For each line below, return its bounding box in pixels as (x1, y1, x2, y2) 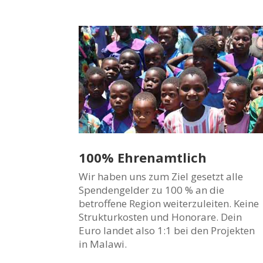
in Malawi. (79, 237, 127, 251)
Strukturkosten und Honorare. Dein (79, 210, 242, 224)
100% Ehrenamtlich (79, 148, 207, 166)
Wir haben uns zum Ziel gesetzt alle (79, 169, 244, 183)
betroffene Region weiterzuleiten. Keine (79, 196, 259, 210)
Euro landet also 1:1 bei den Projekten (79, 223, 255, 237)
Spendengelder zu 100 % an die (79, 183, 225, 197)
